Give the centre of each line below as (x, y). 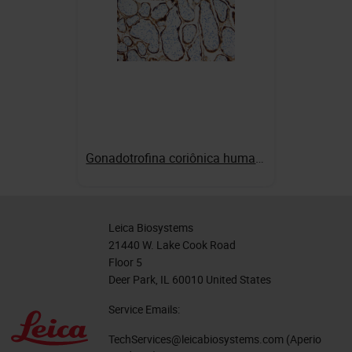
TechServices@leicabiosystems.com (196, 339)
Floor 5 (125, 262)
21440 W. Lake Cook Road (172, 244)
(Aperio (302, 339)
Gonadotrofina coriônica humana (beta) (260, 158)
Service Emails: (144, 309)
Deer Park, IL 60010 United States (190, 279)
